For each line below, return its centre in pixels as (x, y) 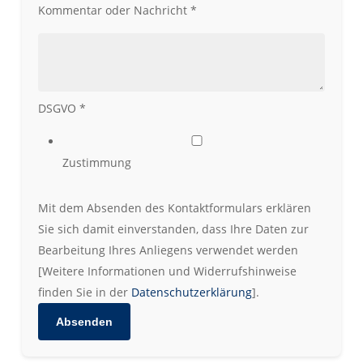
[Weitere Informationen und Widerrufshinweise (167, 271)
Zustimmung (96, 162)
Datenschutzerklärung (191, 292)
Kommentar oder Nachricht (114, 10)
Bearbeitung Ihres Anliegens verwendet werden (168, 250)
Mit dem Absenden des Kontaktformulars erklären (174, 207)
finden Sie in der (84, 292)
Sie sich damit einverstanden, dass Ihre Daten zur (173, 228)
